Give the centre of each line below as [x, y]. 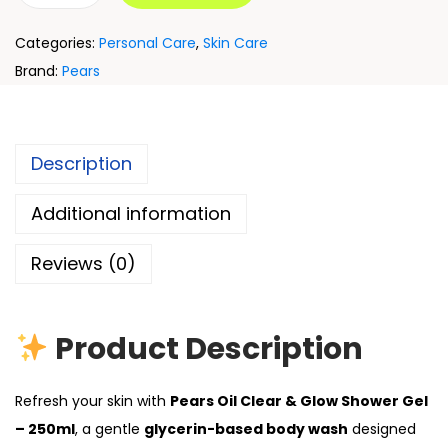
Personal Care [147, 43]
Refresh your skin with [92, 401]
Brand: [38, 71]
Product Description [209, 349]
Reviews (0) [83, 263]
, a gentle [109, 429]
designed [382, 429]
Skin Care [235, 43]
